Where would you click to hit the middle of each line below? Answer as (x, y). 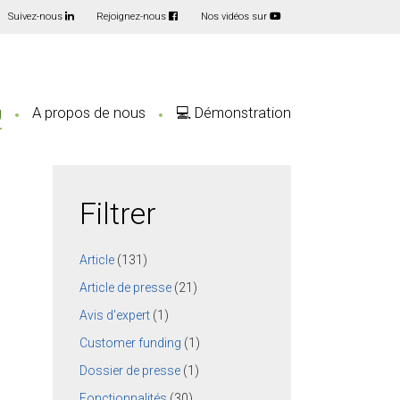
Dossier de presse (130, 370)
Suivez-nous (37, 17)
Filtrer (118, 214)
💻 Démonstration (233, 113)
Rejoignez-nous (133, 17)
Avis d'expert (115, 315)
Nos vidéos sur (235, 17)
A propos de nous (89, 113)
